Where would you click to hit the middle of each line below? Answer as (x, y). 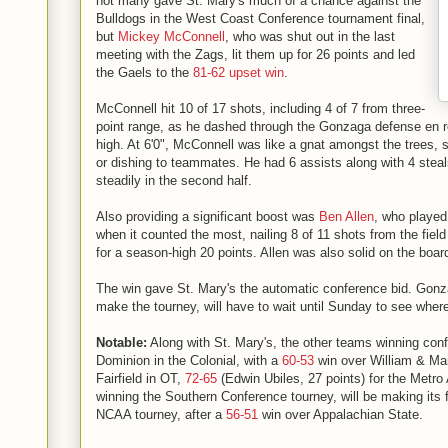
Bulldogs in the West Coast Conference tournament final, (260, 18)
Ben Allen (346, 216)
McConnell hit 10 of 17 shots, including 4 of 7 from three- (260, 108)
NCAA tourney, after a (161, 414)
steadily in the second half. (174, 180)
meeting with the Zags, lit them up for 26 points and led (255, 54)
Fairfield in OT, (140, 378)
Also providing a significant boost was (207, 216)
